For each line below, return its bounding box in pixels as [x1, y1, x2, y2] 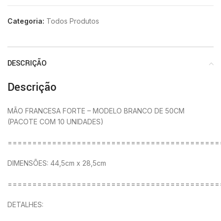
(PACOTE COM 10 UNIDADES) [7, 117, 104, 126]
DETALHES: [7, 200, 43, 209]
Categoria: [7, 17, 44, 26]
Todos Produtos [46, 17, 99, 26]
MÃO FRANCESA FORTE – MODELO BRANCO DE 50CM [7, 107, 184, 115]
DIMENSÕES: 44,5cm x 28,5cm [7, 159, 106, 168]
